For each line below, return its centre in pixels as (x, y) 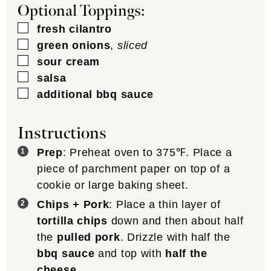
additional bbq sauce (96, 94)
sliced (132, 45)
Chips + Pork (73, 205)
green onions (74, 45)
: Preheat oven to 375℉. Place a (147, 153)
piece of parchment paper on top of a (134, 169)
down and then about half (175, 221)
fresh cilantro (74, 29)
